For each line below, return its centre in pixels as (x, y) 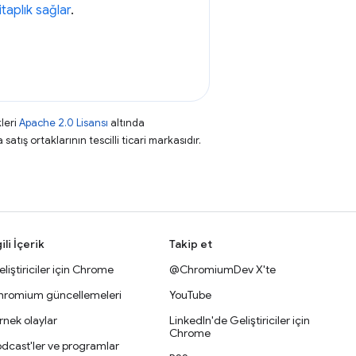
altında (126, 123)
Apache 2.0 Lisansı (64, 123)
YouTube (191, 295)
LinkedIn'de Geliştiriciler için (240, 320)
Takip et (191, 244)
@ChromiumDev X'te (223, 269)
